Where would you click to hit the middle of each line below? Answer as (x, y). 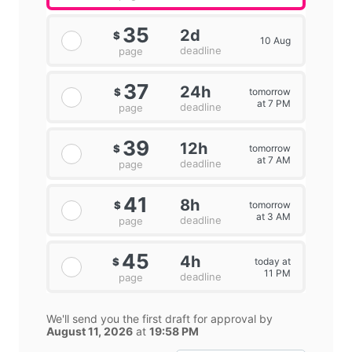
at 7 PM (273, 103)
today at (272, 261)
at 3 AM (273, 216)
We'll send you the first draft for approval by (159, 319)
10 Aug (275, 41)
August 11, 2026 (90, 332)
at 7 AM (273, 159)
